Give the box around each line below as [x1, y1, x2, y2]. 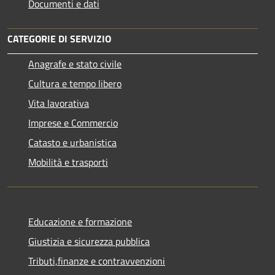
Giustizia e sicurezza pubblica [28, 233, 150, 249]
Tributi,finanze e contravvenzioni [28, 253, 165, 268]
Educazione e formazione [28, 214, 132, 229]
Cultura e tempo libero [28, 76, 122, 91]
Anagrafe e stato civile [28, 56, 122, 71]
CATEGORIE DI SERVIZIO [7, 31, 111, 46]
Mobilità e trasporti [28, 154, 108, 169]
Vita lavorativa [28, 95, 89, 110]
